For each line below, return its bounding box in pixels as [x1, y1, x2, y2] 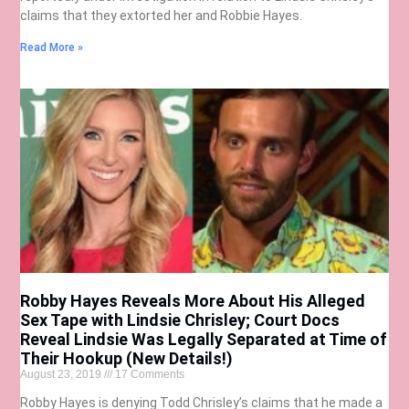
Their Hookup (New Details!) [20, 349, 234, 369]
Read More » [20, 41, 84, 55]
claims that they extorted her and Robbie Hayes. [20, 8, 303, 24]
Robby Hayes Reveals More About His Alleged [20, 291, 366, 311]
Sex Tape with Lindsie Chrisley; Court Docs [20, 310, 341, 330]
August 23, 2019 [20, 368, 105, 382]
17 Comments [112, 368, 185, 382]
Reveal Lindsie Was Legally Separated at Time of [20, 330, 388, 350]
